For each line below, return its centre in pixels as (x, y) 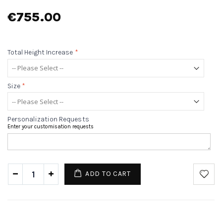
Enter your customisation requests (51, 127)
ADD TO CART (108, 174)
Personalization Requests (48, 119)
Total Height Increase (40, 53)
